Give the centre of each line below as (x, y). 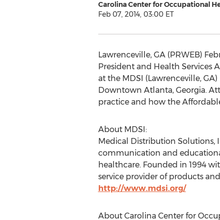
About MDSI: (122, 129)
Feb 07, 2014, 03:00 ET (136, 14)
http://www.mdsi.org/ (142, 188)
